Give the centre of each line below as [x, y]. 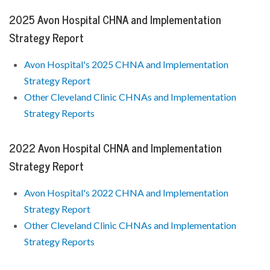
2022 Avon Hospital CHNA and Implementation [115, 148]
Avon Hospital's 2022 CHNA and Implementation [126, 193]
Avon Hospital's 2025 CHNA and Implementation [126, 64]
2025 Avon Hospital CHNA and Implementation [115, 20]
